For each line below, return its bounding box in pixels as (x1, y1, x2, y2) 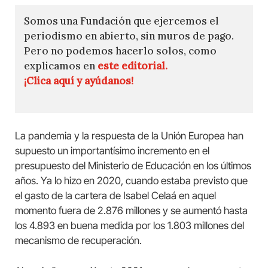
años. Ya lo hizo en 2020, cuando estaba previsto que (15, 175, 248, 187)
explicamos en (24, 59, 98, 72)
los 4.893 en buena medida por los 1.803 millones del (15, 220, 244, 232)
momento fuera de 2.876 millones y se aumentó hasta (15, 205, 248, 217)
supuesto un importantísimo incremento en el (15, 145, 209, 157)
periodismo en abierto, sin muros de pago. (24, 29, 234, 42)
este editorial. (98, 59, 167, 72)
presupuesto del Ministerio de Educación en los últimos (15, 160, 251, 172)
